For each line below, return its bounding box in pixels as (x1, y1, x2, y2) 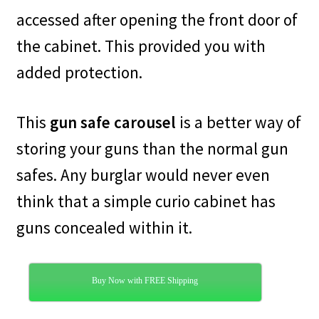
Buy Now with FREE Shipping (92, 276, 199, 286)
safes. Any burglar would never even (16, 164, 270, 185)
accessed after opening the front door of (16, 9, 298, 31)
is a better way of (175, 111, 301, 132)
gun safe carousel (49, 111, 176, 132)
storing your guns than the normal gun (16, 137, 288, 159)
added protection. (16, 62, 142, 83)
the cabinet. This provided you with (16, 36, 266, 57)
